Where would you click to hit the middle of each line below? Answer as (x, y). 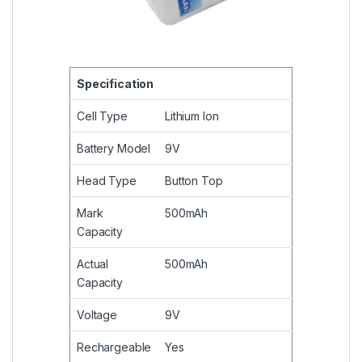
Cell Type (102, 116)
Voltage (97, 315)
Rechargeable (114, 347)
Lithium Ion (192, 116)
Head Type (107, 181)
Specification (116, 84)
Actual (93, 264)
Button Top (194, 181)
